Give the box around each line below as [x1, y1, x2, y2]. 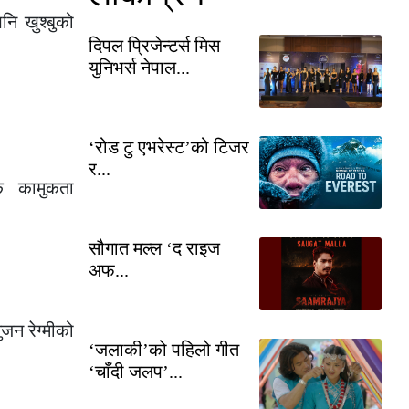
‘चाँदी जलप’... [89, 361, 183, 382]
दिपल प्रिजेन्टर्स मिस [89, 35, 220, 56]
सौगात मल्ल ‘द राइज [89, 237, 220, 258]
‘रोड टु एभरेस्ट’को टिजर [89, 136, 249, 157]
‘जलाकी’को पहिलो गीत [89, 339, 239, 360]
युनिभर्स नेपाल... [89, 57, 190, 78]
